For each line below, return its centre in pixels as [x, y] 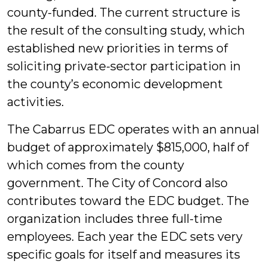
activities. [35, 102]
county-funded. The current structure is [124, 13]
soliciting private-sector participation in [124, 66]
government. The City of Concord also [117, 183]
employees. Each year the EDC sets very [125, 237]
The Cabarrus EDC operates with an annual [133, 129]
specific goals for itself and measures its [124, 254]
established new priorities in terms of [117, 48]
